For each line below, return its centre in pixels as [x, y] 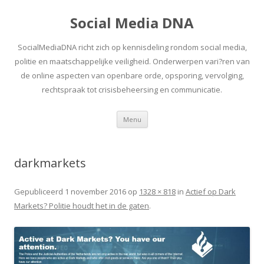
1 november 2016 [95, 192]
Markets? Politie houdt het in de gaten [82, 206]
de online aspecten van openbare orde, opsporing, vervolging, [132, 75]
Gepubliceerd [39, 192]
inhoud [161, 131]
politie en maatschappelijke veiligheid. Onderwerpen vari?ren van [132, 61]
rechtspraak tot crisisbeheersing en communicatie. [132, 90]
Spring [159, 115]
